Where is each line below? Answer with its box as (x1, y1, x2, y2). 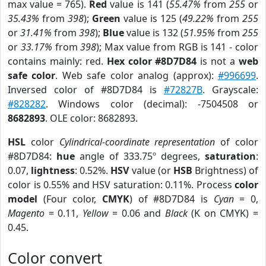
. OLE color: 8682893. (45, 112, 138, 125)
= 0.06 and (108, 207, 165, 220)
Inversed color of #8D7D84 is (8, 83, 164, 96)
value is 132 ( (124, 26, 183, 39)
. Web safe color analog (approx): (55, 69, 218, 82)
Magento (8, 207, 45, 220)
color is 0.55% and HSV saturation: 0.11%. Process (8, 178, 235, 191)
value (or (129, 164, 173, 177)
